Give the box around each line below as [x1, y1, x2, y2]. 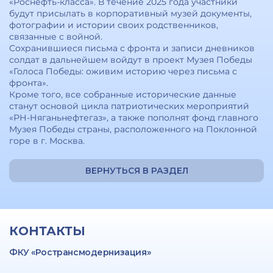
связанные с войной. [9, 31, 102, 42]
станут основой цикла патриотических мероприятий [9, 101, 249, 112]
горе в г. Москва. [9, 135, 85, 146]
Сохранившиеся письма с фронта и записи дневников [9, 43, 255, 54]
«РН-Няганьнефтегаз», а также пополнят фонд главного [9, 112, 258, 123]
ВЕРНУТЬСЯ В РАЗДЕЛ [85, 165, 188, 176]
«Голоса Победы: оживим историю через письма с [9, 66, 237, 77]
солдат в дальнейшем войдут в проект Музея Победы [9, 54, 252, 65]
